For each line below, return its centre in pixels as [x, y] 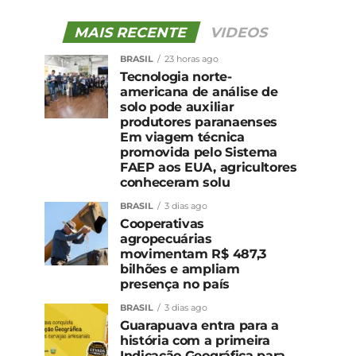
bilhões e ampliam [180, 269]
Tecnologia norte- [176, 76]
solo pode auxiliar [177, 106]
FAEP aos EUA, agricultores [209, 167]
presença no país [175, 284]
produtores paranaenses [199, 122]
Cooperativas [163, 223]
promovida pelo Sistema [199, 152]
